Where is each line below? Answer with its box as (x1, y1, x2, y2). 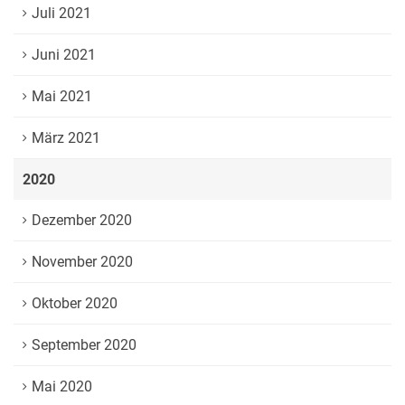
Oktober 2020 (32, 295, 118, 312)
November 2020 (32, 253, 133, 270)
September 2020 (32, 336, 137, 353)
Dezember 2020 (32, 212, 132, 229)
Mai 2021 (32, 88, 92, 105)
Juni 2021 (32, 46, 96, 63)
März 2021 (32, 129, 100, 146)
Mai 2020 (32, 378, 92, 395)
